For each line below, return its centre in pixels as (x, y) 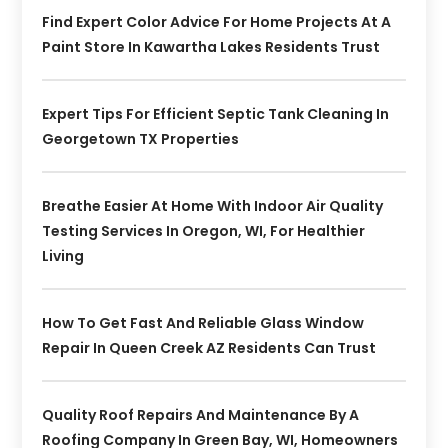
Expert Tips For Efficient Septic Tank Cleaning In (216, 113)
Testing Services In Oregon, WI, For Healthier (204, 230)
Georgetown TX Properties (141, 138)
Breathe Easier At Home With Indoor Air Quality (213, 205)
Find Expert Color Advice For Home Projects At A (217, 21)
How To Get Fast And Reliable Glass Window (203, 322)
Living (63, 255)
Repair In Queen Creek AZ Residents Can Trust (209, 347)
